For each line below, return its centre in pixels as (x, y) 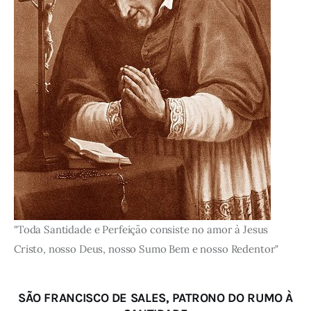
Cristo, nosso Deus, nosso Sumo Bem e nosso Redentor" (146, 249)
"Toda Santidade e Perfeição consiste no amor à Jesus (141, 229)
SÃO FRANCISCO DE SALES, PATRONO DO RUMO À (155, 298)
